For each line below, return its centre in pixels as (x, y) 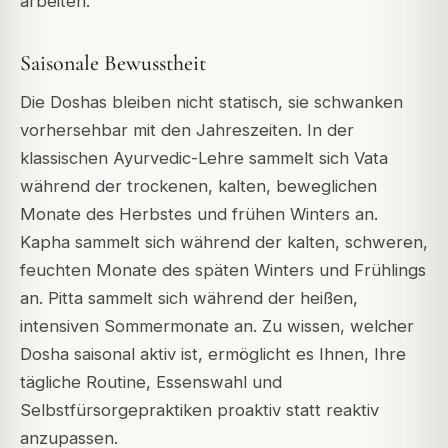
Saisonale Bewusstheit (113, 63)
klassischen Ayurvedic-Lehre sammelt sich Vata (204, 158)
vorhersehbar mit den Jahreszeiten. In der (187, 130)
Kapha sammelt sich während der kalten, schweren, (224, 242)
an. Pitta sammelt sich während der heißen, (189, 298)
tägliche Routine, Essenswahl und (151, 382)
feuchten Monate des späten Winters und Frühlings (223, 270)
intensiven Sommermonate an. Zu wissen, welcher (217, 326)
